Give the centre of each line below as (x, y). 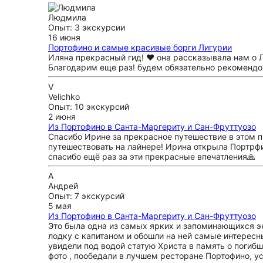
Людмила (67, 17)
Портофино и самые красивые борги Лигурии (140, 47)
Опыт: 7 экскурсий (86, 196)
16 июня (64, 37)
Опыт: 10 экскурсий (89, 107)
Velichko (64, 97)
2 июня (62, 117)
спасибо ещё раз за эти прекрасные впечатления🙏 (152, 156)
